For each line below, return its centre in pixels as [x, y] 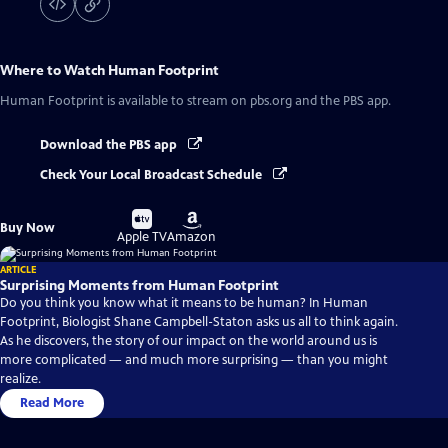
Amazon [192, 237]
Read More [52, 403]
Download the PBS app [110, 144]
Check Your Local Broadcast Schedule [152, 175]
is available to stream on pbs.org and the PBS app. [247, 100]
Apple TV [142, 237]
